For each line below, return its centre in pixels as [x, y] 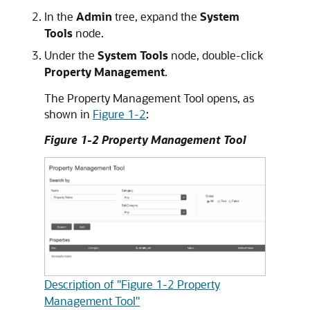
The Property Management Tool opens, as [149, 98]
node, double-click [216, 55]
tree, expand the [156, 16]
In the [60, 16]
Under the [71, 55]
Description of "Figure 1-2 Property [132, 284]
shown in [69, 113]
